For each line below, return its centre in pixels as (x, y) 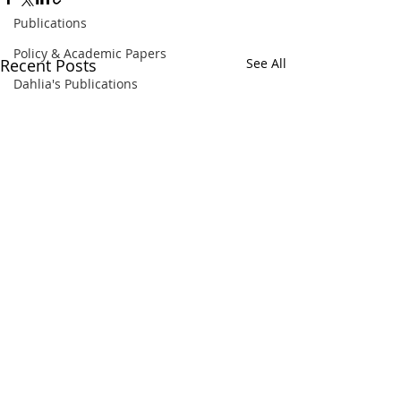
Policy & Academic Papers (90, 53)
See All (266, 63)
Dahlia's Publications (76, 84)
